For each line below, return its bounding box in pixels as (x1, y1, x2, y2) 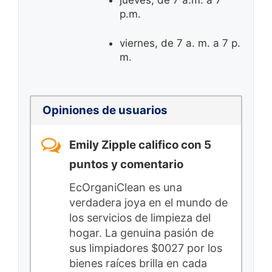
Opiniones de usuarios (42, 103, 168, 118)
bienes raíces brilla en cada (69, 257, 207, 270)
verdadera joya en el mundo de (69, 196, 228, 209)
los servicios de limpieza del (69, 211, 211, 225)
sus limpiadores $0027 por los (69, 242, 222, 255)
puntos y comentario (69, 157, 183, 171)
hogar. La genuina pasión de (69, 226, 214, 240)
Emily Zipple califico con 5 (69, 137, 211, 152)
